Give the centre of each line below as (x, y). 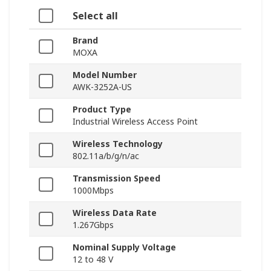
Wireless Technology (118, 144)
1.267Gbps (93, 225)
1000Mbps (93, 191)
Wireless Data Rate (115, 213)
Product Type (102, 109)
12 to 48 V (93, 260)
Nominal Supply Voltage (124, 247)
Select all (95, 16)
